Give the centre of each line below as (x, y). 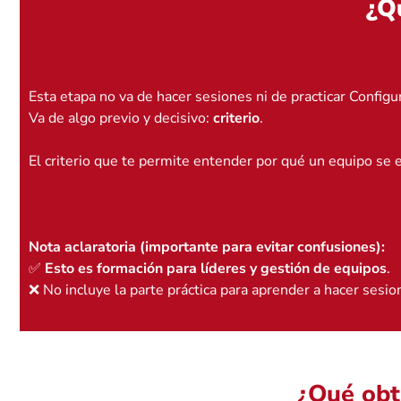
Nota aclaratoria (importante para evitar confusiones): (207, 247)
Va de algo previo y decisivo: (121, 118)
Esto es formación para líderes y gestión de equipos (216, 268)
